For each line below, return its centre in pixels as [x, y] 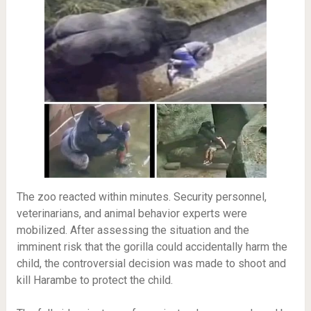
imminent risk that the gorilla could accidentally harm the [152, 247]
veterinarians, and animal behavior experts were [132, 214]
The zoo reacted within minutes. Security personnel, [141, 197]
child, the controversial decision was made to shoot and [151, 264]
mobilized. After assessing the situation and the [133, 230]
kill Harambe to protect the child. [94, 280]
